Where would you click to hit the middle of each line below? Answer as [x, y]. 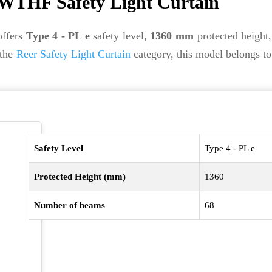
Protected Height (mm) [80, 177]
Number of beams [70, 205]
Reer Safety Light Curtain [73, 54]
